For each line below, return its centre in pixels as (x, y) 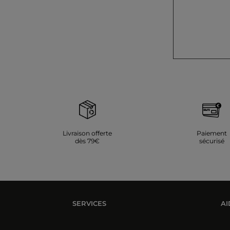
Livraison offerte (87, 133)
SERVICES (89, 203)
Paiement (212, 133)
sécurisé (212, 141)
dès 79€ (87, 141)
